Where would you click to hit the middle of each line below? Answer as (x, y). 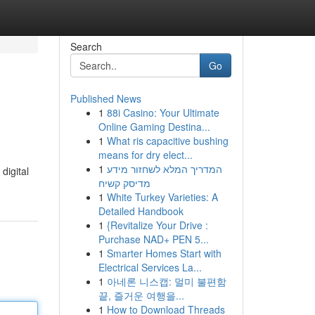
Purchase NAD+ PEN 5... (153, 239)
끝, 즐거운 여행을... (141, 295)
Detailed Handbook (141, 211)
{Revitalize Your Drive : (157, 225)
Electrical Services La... (150, 267)
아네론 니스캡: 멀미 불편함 (166, 281)
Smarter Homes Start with (164, 253)
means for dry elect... (145, 155)
